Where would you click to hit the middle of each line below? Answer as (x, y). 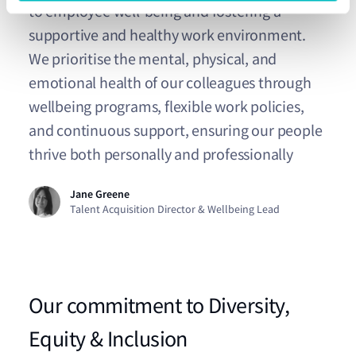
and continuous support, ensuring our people (176, 131)
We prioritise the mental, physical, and (153, 60)
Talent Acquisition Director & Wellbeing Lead (175, 209)
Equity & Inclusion (108, 340)
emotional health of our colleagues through (170, 83)
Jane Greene (100, 195)
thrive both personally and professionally (161, 155)
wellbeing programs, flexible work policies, (166, 107)
